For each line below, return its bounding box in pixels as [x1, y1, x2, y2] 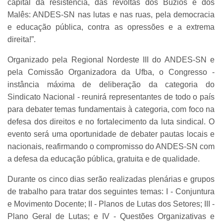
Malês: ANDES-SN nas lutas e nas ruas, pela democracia [7, 10, 215, 19]
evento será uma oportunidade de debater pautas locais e [7, 129, 215, 138]
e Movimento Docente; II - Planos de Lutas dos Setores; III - [7, 199, 215, 208]
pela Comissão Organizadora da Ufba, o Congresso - [7, 67, 215, 76]
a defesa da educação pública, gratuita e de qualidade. [7, 154, 200, 163]
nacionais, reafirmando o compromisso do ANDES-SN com [7, 142, 215, 151]
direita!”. [7, 35, 36, 44]
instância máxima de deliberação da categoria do [7, 80, 215, 89]
